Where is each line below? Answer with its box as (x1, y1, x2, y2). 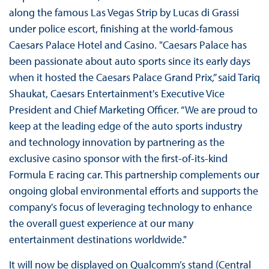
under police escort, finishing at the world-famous (8, 21, 233, 35)
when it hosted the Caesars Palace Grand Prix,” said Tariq (8, 70, 260, 84)
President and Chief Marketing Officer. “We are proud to (8, 102, 258, 116)
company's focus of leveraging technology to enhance (8, 199, 252, 214)
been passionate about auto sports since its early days (8, 53, 250, 68)
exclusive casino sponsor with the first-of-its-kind (8, 151, 228, 165)
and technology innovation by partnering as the (8, 134, 225, 149)
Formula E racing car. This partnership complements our (8, 167, 259, 181)
